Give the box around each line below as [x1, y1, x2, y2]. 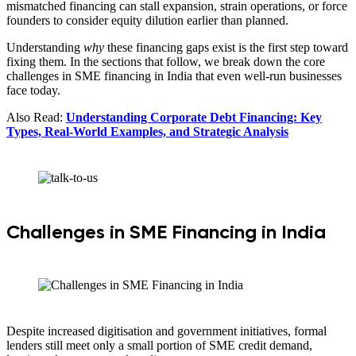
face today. [6, 83, 60, 98]
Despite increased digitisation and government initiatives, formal [6, 324, 327, 339]
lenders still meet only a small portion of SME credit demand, [6, 339, 312, 353]
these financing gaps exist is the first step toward [104, 41, 348, 55]
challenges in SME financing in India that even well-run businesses [6, 69, 342, 83]
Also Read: [6, 110, 66, 125]
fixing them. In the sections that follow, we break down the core [6, 55, 325, 69]
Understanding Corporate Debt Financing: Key [66, 110, 322, 125]
